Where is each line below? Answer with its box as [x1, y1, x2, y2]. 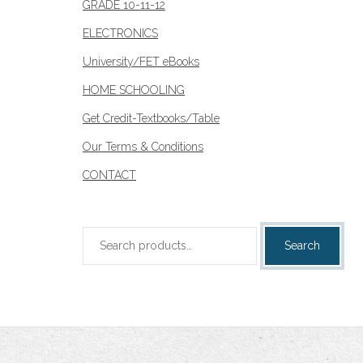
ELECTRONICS [83, 26, 158, 40]
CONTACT [83, 168, 136, 181]
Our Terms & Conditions [83, 139, 203, 153]
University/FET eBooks [83, 54, 199, 68]
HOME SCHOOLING [83, 83, 185, 96]
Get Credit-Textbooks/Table [83, 111, 220, 125]
